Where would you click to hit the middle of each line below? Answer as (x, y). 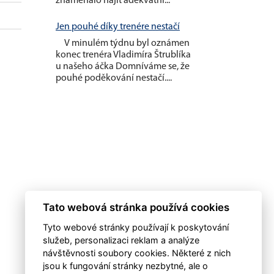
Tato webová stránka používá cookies (136, 208)
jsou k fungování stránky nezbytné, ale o (125, 266)
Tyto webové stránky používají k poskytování (135, 227)
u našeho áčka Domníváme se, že (123, 66)
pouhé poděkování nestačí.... (114, 78)
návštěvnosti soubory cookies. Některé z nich (137, 253)
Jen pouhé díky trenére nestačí (118, 27)
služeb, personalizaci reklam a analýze (121, 240)
